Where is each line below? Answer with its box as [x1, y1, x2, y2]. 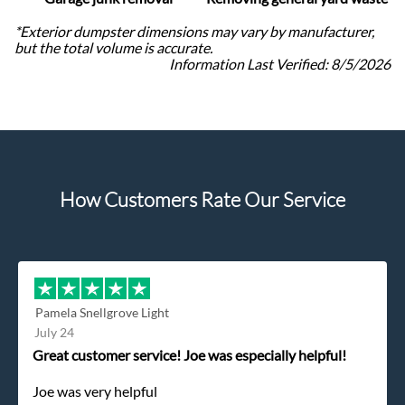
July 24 [34, 325, 74, 341]
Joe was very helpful [33, 382, 157, 400]
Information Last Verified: [169, 55, 331, 73]
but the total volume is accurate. [14, 39, 212, 57]
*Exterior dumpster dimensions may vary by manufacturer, [14, 23, 374, 41]
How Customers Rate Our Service [60, 187, 345, 212]
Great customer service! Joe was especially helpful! [33, 346, 346, 364]
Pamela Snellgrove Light [35, 305, 169, 321]
